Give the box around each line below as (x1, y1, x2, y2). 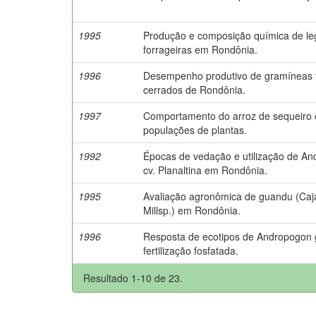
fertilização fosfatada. (143, 243, 239, 257)
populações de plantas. (143, 122, 248, 137)
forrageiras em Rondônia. (143, 42, 258, 56)
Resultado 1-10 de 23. (83, 270, 183, 285)
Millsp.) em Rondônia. (143, 202, 241, 217)
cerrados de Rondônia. (143, 82, 246, 97)
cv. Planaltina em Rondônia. (143, 162, 268, 177)
